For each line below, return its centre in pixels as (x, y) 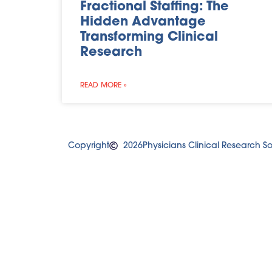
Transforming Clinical (149, 37)
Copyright (89, 146)
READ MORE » (103, 85)
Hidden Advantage (143, 22)
